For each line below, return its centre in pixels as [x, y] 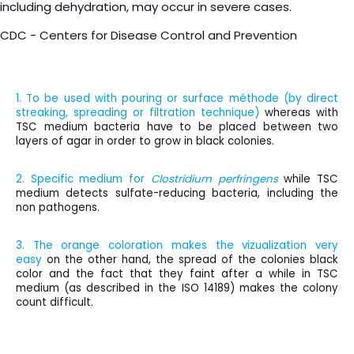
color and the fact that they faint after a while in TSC [177, 274]
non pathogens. [58, 207]
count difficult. [55, 302]
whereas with [299, 113]
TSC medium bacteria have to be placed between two [177, 127]
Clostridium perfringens [214, 179]
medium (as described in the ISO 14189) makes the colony [177, 288]
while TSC [308, 179]
